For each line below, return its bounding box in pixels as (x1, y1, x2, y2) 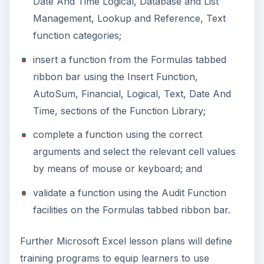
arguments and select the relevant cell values (32, 146, 236, 158)
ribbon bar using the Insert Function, (32, 70, 198, 82)
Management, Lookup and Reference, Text (32, 12, 226, 25)
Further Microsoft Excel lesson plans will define (19, 235, 232, 247)
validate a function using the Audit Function (32, 186, 226, 199)
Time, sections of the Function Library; (32, 104, 206, 117)
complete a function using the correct (32, 128, 202, 141)
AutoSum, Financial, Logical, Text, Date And (32, 87, 231, 100)
